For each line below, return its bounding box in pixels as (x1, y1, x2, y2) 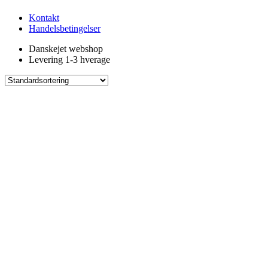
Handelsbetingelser (29, 23, 100, 34)
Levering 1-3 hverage (29, 54, 110, 65)
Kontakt (29, 13, 59, 23)
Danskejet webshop (29, 44, 103, 54)
